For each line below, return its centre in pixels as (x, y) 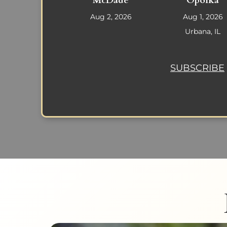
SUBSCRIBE (197, 68)
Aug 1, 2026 (203, 17)
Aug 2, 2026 (111, 17)
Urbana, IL (203, 31)
